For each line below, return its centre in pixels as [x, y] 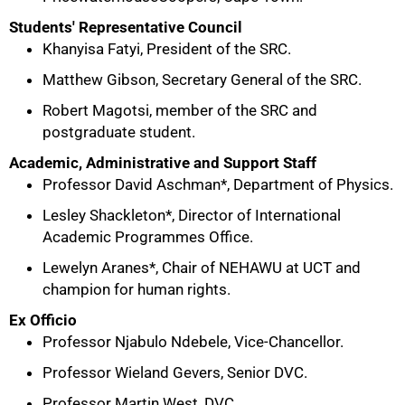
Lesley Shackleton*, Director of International [192, 215]
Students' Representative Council [126, 27]
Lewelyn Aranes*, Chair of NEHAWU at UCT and [202, 268]
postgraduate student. [119, 132]
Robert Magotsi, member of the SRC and [180, 110]
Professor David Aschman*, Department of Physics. [218, 184]
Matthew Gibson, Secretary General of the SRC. [202, 80]
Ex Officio [43, 320]
